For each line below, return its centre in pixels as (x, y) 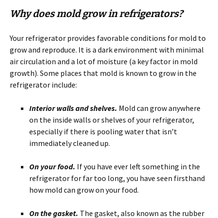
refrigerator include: (43, 84)
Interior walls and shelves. (74, 108)
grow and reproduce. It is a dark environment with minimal (107, 49)
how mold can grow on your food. (84, 190)
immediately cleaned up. (70, 143)
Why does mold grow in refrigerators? (96, 13)
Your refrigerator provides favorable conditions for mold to (108, 38)
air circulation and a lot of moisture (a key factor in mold (104, 61)
